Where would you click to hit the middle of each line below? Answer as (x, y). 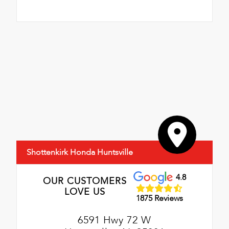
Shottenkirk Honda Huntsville (80, 153)
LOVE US (85, 192)
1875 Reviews (160, 199)
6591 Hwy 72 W (114, 220)
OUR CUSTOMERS (85, 181)
